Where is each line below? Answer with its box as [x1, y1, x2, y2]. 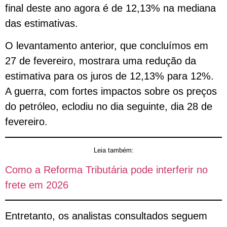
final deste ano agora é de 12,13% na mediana [5, 2, 216, 14]
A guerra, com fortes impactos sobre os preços [5, 86, 217, 97]
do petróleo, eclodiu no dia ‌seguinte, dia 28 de [5, 101, 212, 112]
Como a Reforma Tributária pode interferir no [5, 164, 208, 175]
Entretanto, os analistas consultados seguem [5, 210, 207, 222]
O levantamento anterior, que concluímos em [5, 40, 208, 52]
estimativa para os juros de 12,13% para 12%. [5, 70, 214, 82]
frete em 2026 [5, 179, 68, 191]
